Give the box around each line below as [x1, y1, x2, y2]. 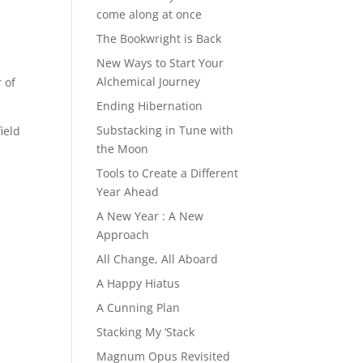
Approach [96, 227, 150, 243]
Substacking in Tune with [96, 122, 234, 139]
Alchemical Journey [96, 74, 201, 90]
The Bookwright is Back [96, 31, 222, 47]
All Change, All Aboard [96, 251, 219, 267]
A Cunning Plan [96, 300, 181, 316]
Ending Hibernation [96, 98, 203, 114]
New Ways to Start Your [96, 55, 224, 71]
